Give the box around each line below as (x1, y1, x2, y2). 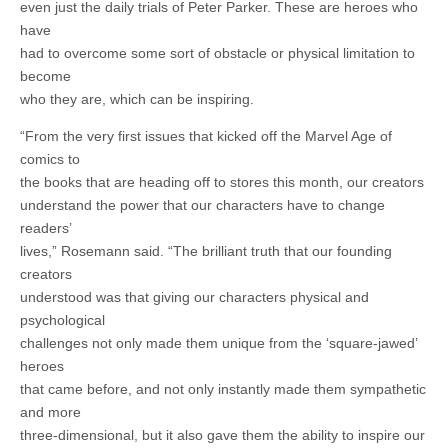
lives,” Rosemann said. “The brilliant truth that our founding (20, 243, 392, 260)
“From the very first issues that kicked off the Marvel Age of (20, 128, 392, 145)
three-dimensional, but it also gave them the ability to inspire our (20, 427, 425, 444)
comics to (20, 151, 80, 168)
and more (20, 404, 81, 421)
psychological (20, 312, 105, 329)
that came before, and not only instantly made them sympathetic (20, 381, 426, 398)
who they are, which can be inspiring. (20, 91, 254, 108)
